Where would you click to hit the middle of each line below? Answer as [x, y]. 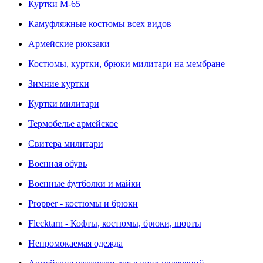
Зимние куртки [59, 84]
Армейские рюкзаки [69, 44]
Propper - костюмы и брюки [83, 203]
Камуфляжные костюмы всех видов [100, 24]
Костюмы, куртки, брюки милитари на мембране [127, 64]
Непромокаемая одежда [75, 243]
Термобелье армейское [73, 124]
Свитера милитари [66, 144]
